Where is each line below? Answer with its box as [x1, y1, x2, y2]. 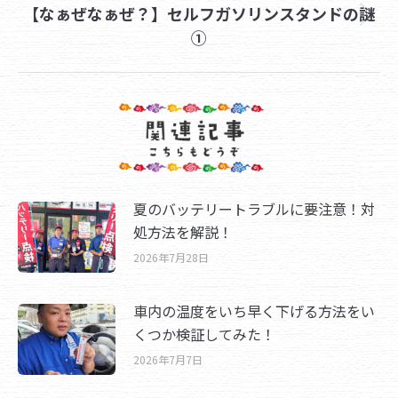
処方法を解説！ [133, 221, 233, 243]
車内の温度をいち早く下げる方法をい [133, 300, 375, 322]
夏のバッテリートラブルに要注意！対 [133, 198, 375, 220]
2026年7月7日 [133, 352, 203, 368]
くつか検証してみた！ [133, 323, 275, 346]
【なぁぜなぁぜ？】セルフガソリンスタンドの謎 [23, 2, 375, 26]
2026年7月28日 [133, 250, 209, 266]
